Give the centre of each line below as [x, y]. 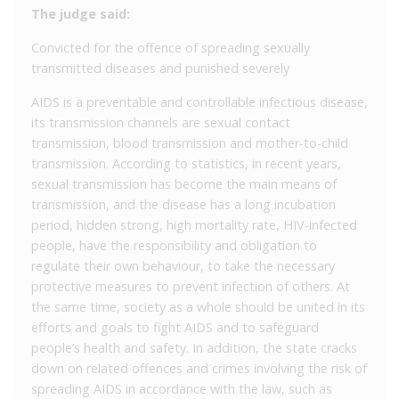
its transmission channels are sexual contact [161, 122]
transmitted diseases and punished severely [160, 68]
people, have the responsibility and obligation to [174, 245]
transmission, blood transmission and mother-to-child [190, 142]
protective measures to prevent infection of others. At [191, 286]
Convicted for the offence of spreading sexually [171, 47]
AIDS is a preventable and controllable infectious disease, [199, 102]
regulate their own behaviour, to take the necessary [183, 265]
